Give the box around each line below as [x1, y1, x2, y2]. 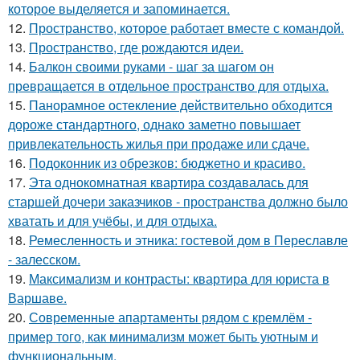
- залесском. [8, 250, 80, 268]
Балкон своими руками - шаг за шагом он [29, 57, 274, 76]
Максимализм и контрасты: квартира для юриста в [29, 269, 329, 288]
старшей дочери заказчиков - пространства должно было [8, 192, 348, 211]
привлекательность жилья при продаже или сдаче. [8, 134, 309, 153]
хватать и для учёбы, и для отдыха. [8, 211, 217, 230]
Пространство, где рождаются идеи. [29, 38, 243, 56]
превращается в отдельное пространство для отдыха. [8, 76, 329, 95]
